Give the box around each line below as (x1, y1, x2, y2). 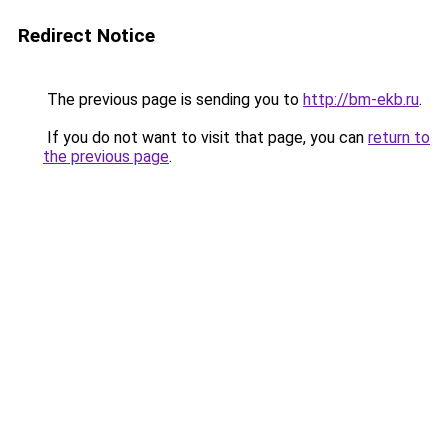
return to (368, 128, 430, 147)
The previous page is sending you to (43, 90, 303, 109)
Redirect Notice (18, 24, 155, 47)
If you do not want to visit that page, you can (43, 128, 368, 147)
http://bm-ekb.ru (303, 90, 419, 109)
